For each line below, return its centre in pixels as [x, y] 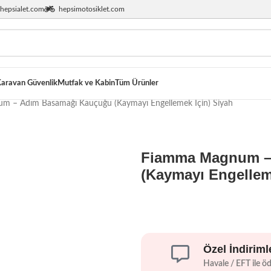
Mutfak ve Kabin [86, 83]
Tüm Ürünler [137, 83]
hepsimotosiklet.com [92, 9]
